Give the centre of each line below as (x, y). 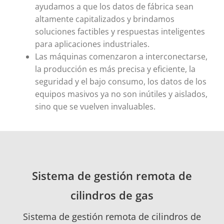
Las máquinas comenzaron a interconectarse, (121, 56)
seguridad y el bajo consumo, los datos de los (121, 81)
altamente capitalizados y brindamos (105, 19)
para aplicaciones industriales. (92, 44)
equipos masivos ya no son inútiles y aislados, (121, 94)
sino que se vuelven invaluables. (95, 106)
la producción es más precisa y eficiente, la (115, 69)
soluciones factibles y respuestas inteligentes (120, 31)
